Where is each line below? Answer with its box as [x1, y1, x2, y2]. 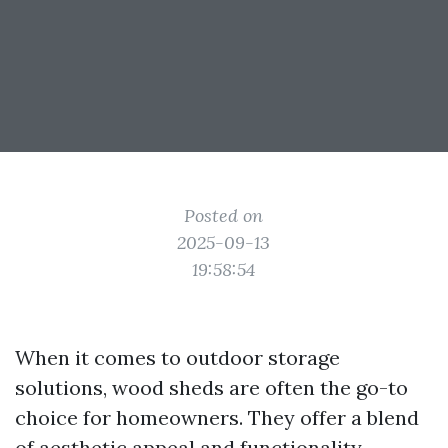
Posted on [184, 204, 264, 227]
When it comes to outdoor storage [15, 345, 340, 370]
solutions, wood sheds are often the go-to [15, 375, 408, 400]
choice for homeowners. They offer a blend [15, 405, 419, 430]
